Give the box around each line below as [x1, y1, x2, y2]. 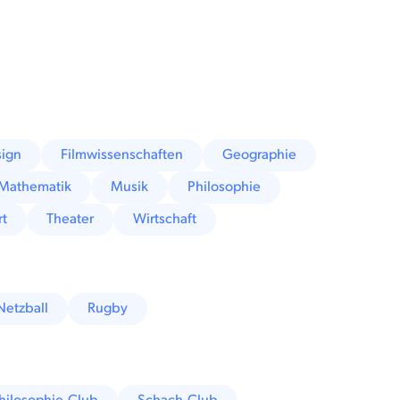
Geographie [222, 146, 297, 163]
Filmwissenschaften [61, 146, 184, 163]
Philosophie [187, 178, 262, 196]
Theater [46, 210, 95, 228]
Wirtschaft [133, 210, 197, 228]
